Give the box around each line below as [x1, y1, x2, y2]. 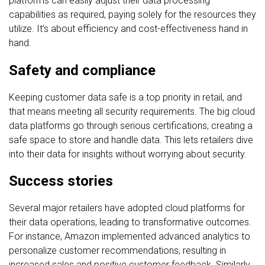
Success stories [9, 173, 113, 190]
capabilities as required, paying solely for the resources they [9, 8, 256, 20]
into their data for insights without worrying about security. [9, 148, 247, 160]
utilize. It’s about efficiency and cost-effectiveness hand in [9, 22, 248, 34]
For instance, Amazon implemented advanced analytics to [9, 231, 250, 243]
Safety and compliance [9, 62, 156, 79]
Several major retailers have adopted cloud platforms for [9, 202, 245, 214]
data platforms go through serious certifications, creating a [9, 119, 253, 131]
